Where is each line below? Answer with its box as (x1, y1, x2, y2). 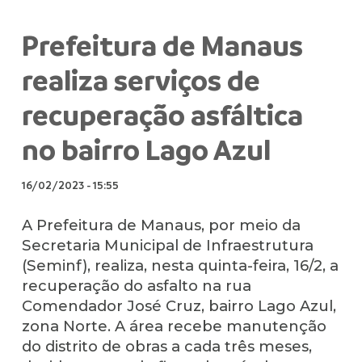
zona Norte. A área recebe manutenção (21, 317, 326, 336)
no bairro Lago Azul (21, 131, 271, 168)
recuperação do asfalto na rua (21, 276, 251, 296)
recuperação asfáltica (21, 96, 303, 133)
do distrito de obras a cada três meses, (21, 337, 312, 356)
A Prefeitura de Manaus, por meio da (21, 216, 301, 235)
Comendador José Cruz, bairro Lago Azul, (21, 297, 336, 316)
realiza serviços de (21, 61, 260, 99)
